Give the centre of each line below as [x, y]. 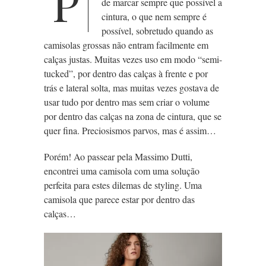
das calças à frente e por [163, 74]
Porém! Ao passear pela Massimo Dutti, [118, 157]
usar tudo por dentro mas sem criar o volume [127, 102]
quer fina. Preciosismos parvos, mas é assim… [130, 131]
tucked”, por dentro [81, 74]
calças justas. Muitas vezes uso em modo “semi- [133, 59]
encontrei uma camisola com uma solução [122, 171]
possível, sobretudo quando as [157, 31]
